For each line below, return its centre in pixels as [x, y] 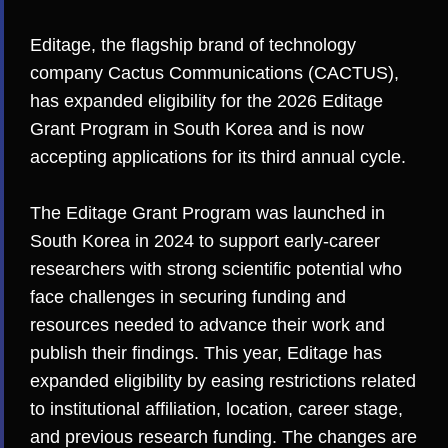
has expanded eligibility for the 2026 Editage [206, 100]
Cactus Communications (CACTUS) [251, 72]
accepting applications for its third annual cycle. [218, 156]
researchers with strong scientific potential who [216, 269]
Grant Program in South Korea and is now [197, 128]
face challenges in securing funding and [188, 297]
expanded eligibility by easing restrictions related [223, 381]
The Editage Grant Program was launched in [207, 213]
